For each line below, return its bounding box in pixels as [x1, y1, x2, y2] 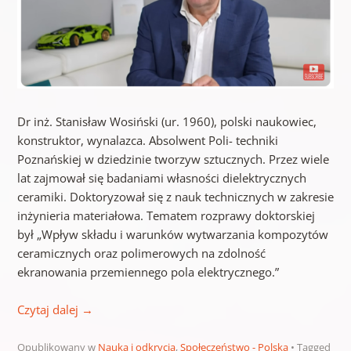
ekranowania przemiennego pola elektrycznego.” [16, 264, 279, 280]
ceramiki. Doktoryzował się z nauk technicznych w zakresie [16, 189, 334, 205]
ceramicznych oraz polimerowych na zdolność [16, 245, 266, 262]
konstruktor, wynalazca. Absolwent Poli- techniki [16, 132, 278, 149]
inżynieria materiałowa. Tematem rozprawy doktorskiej [16, 208, 315, 224]
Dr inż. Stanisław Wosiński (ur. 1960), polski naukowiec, [16, 114, 317, 130]
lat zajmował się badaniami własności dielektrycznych [16, 170, 306, 186]
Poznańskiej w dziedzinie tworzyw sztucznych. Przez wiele [16, 151, 329, 168]
